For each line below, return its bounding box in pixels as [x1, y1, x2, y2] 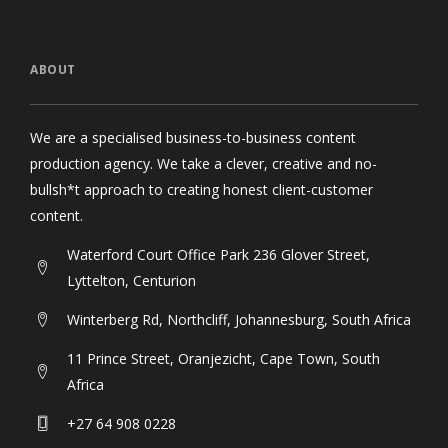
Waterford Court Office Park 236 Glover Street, [67, 245, 370, 265]
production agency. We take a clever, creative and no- [30, 154, 377, 174]
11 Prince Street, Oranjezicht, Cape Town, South [67, 349, 380, 369]
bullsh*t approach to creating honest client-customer [30, 180, 373, 200]
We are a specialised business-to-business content [30, 128, 356, 148]
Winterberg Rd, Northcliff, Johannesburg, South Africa [67, 310, 411, 330]
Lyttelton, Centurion [67, 271, 196, 291]
